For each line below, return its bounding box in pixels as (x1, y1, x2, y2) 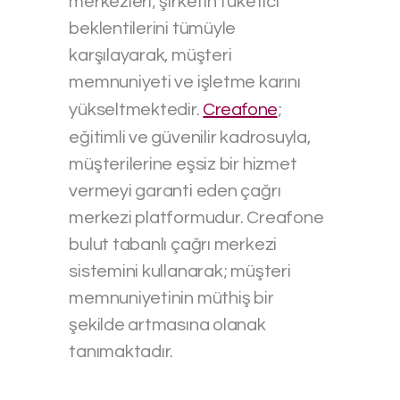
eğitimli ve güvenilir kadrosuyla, (69, 128, 311, 146)
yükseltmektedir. (69, 100, 204, 119)
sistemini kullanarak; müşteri (69, 262, 291, 280)
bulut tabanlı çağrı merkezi (69, 235, 278, 254)
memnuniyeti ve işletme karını (69, 72, 301, 91)
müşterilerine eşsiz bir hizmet (69, 154, 297, 173)
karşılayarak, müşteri (69, 46, 232, 64)
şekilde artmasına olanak (69, 315, 266, 334)
